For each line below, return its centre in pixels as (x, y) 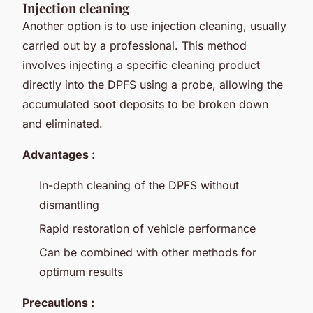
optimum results (81, 272)
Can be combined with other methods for (148, 253)
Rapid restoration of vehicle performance (147, 228)
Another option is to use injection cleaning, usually (154, 26)
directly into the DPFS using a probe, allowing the (153, 84)
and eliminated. (63, 123)
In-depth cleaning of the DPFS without (139, 185)
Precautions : (58, 303)
